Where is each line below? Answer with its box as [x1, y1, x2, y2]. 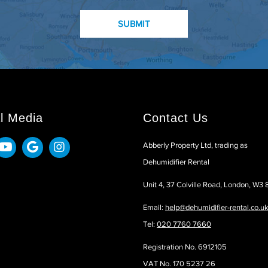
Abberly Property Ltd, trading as [143, 140, 248, 150]
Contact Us [143, 111, 208, 124]
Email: [143, 202, 165, 212]
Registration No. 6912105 [143, 242, 227, 251]
